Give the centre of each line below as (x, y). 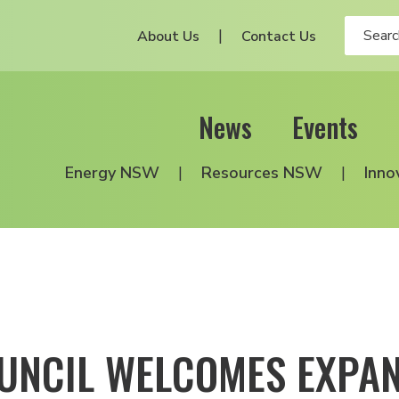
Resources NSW (262, 173)
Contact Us (279, 37)
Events (325, 127)
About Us (168, 37)
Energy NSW (112, 173)
